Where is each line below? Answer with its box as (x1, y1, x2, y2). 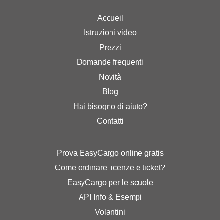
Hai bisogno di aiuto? (73, 102, 147, 110)
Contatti (96, 116, 124, 125)
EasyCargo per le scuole (67, 178, 153, 187)
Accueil (97, 13, 123, 22)
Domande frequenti (77, 57, 143, 66)
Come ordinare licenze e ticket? (55, 163, 165, 172)
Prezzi (99, 43, 121, 52)
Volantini (95, 207, 125, 216)
